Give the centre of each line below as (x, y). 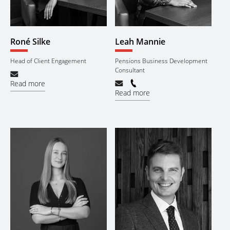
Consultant (130, 70)
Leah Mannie (140, 41)
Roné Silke (30, 41)
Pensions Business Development (161, 61)
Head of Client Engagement (48, 61)
